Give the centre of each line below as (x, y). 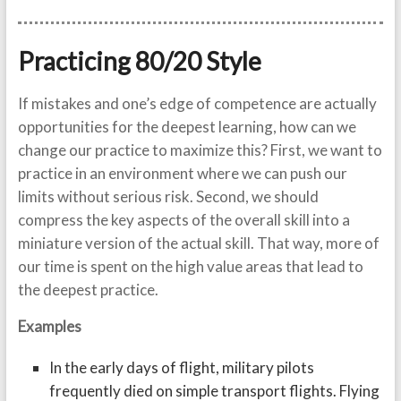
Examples (49, 326)
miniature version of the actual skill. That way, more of (198, 243)
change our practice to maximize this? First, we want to (200, 150)
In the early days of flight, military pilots (181, 367)
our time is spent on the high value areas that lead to (190, 266)
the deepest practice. (88, 290)
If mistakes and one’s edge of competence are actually (197, 103)
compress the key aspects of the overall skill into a (183, 220)
